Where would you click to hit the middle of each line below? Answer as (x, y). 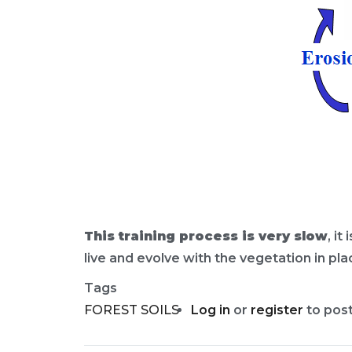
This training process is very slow (206, 236)
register (277, 310)
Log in (211, 310)
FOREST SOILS (132, 310)
